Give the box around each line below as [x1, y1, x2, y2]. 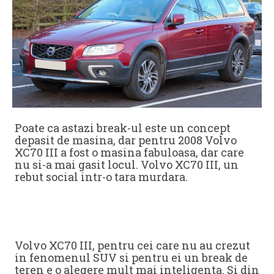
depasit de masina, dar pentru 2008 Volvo [15, 132, 237, 147]
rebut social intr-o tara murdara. [15, 169, 188, 184]
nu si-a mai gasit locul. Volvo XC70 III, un [15, 157, 239, 172]
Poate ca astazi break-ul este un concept [15, 120, 231, 135]
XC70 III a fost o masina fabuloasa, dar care [15, 144, 244, 160]
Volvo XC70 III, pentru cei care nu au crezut [15, 237, 250, 253]
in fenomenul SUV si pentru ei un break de [15, 250, 248, 265]
